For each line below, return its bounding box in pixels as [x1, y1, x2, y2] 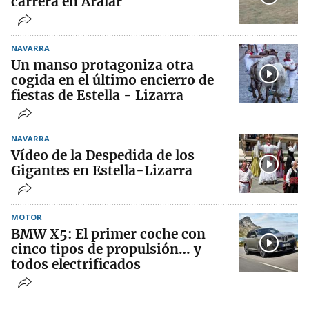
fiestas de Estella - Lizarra [11, 87, 183, 104]
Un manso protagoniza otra [11, 57, 194, 74]
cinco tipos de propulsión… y [11, 241, 201, 258]
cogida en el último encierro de [11, 72, 214, 89]
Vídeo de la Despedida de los [11, 147, 195, 164]
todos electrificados [11, 256, 141, 273]
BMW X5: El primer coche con [11, 226, 206, 243]
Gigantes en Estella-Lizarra [11, 162, 192, 179]
